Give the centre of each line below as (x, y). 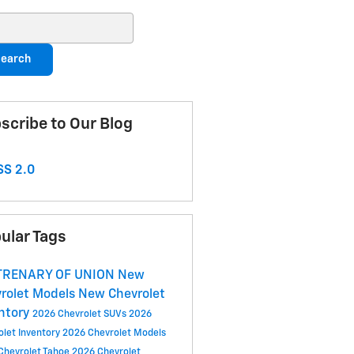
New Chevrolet (121, 295)
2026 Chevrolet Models (114, 334)
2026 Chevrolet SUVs (80, 315)
